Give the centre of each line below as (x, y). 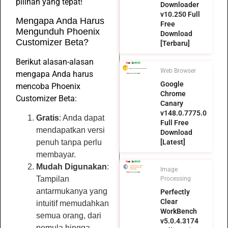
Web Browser (178, 71)
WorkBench (178, 211)
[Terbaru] (175, 44)
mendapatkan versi (70, 130)
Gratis (48, 118)
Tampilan (53, 179)
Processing (175, 179)
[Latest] (173, 142)
